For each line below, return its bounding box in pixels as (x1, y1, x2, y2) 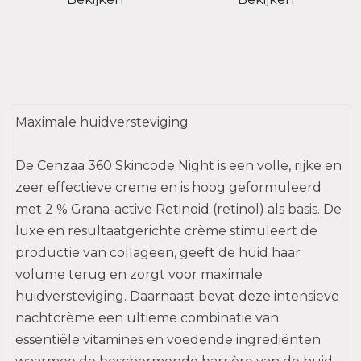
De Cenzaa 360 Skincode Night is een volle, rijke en (15, 158, 342, 173)
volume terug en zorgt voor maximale (15, 267, 263, 282)
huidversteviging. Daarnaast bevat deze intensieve (15, 288, 339, 304)
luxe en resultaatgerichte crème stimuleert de (15, 223, 317, 239)
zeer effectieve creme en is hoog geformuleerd (15, 180, 322, 195)
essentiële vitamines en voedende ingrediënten (15, 332, 321, 347)
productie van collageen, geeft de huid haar (15, 245, 301, 260)
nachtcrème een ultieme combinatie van (15, 310, 279, 326)
